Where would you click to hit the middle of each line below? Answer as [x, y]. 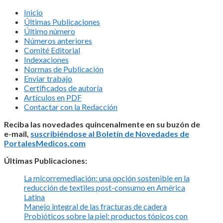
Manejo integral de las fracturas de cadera [95, 206]
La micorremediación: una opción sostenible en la [107, 178]
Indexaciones [46, 59]
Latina [34, 197]
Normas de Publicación [64, 69]
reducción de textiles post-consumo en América [105, 187]
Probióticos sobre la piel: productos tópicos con [106, 216]
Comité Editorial [52, 50]
